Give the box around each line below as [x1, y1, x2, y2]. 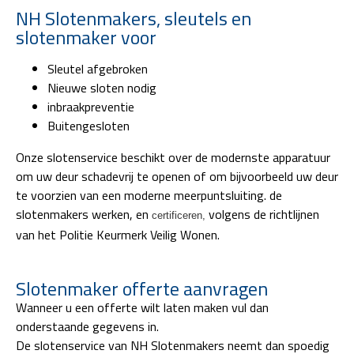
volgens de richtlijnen [205, 204, 319, 224]
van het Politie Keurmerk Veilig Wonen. [16, 224, 220, 244]
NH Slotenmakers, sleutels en [16, 3, 251, 32]
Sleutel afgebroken [47, 58, 148, 78]
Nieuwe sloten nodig [47, 77, 156, 97]
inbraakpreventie [47, 96, 134, 116]
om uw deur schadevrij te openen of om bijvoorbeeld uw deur [16, 166, 338, 186]
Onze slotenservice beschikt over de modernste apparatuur [16, 147, 330, 167]
